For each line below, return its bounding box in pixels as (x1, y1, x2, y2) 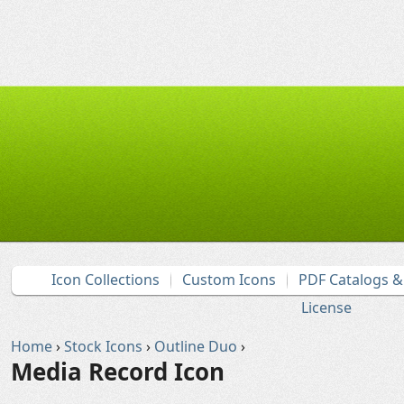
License (301, 298, 352, 317)
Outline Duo (154, 336, 237, 356)
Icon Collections (51, 270, 160, 289)
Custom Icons (182, 270, 276, 289)
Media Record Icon (11, 355, 225, 388)
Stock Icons (64, 336, 142, 356)
